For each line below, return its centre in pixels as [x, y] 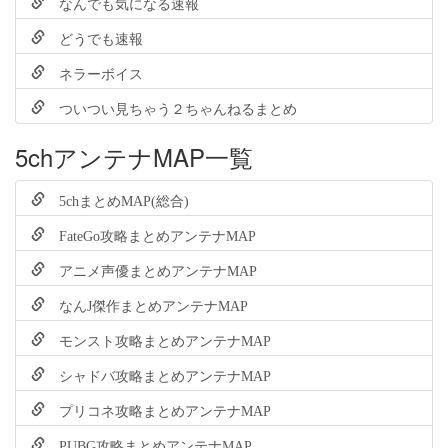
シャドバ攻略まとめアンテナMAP [158, 374]
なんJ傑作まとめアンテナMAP [146, 304]
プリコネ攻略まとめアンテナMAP [158, 409]
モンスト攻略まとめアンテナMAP [158, 339]
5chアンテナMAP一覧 [134, 157]
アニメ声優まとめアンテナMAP [151, 269]
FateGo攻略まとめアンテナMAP [150, 234]
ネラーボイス [94, 72]
